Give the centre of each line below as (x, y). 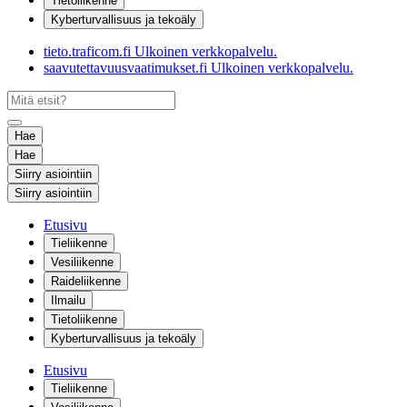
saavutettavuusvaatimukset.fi (125, 68)
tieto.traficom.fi (87, 51)
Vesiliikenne (82, 262)
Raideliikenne (86, 281)
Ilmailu (68, 300)
